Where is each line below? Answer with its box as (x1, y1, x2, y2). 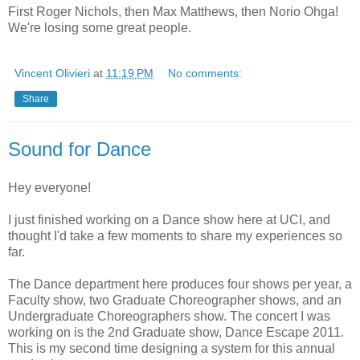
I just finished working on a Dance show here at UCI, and (8, 213, 330, 227)
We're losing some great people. (8, 21, 191, 35)
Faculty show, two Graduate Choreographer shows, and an (8, 293, 342, 308)
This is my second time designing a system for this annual (8, 342, 335, 356)
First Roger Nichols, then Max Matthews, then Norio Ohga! (8, 5, 338, 19)
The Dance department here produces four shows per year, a (8, 277, 352, 292)
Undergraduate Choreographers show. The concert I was (8, 309, 330, 324)
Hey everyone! (8, 181, 91, 195)
